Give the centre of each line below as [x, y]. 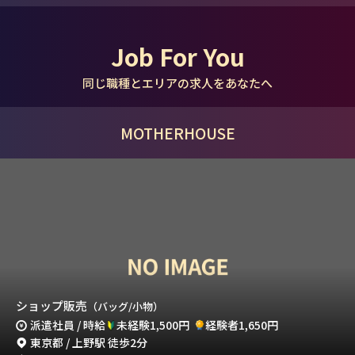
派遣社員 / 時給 [68, 325]
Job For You [177, 57]
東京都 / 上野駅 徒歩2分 [89, 342]
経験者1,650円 [241, 325]
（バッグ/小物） [125, 306]
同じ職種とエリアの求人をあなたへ [177, 83]
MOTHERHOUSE [177, 132]
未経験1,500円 [153, 325]
